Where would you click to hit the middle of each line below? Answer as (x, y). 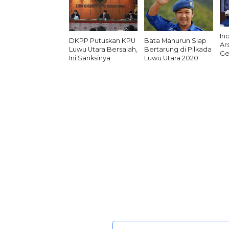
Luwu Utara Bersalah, (103, 50)
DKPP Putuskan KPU (102, 41)
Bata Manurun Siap (176, 41)
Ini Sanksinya (89, 58)
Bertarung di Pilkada (178, 50)
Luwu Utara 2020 (171, 58)
